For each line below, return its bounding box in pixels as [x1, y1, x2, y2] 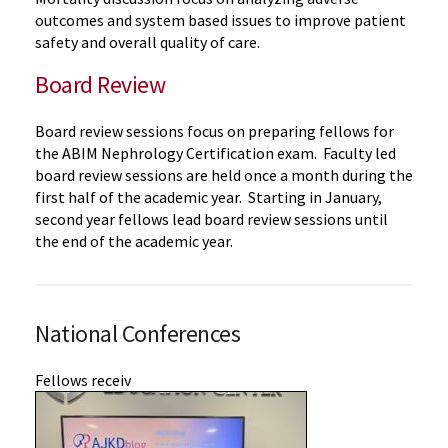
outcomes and [35, 9, 132, 30]
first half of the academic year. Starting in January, [35, 186, 382, 207]
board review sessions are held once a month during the [35, 164, 413, 185]
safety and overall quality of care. [35, 31, 260, 52]
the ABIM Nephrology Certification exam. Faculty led [35, 142, 396, 163]
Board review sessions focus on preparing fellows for [35, 120, 394, 141]
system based [135, 9, 228, 30]
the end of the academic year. [35, 230, 236, 251]
